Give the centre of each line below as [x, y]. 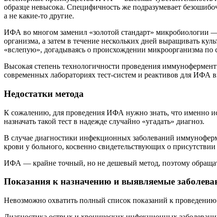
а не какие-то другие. [39, 16]
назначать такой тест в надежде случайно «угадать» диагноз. [104, 121]
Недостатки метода [44, 93]
